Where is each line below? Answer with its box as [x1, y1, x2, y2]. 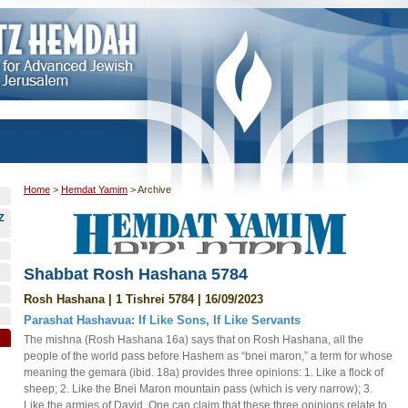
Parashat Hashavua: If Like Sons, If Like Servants [24, 313, 301, 327]
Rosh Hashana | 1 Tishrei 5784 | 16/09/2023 [24, 292, 263, 306]
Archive [138, 184, 171, 195]
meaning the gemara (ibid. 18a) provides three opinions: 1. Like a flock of [24, 366, 383, 379]
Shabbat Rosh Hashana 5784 [24, 265, 248, 283]
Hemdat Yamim [61, 184, 127, 195]
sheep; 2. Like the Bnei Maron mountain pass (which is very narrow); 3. [24, 382, 372, 395]
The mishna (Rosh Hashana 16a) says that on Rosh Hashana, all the [24, 333, 363, 346]
